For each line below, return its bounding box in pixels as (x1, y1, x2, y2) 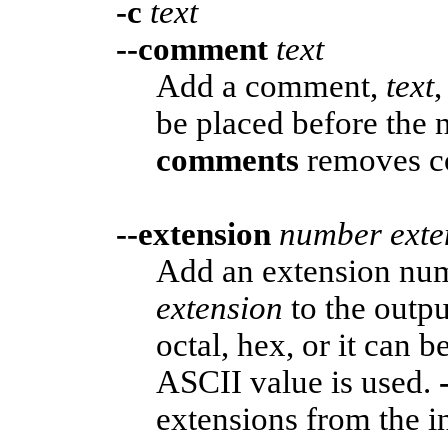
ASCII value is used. (156, 363, 439, 400)
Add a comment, (156, 67, 386, 104)
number (279, 215, 382, 252)
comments (156, 141, 299, 178)
